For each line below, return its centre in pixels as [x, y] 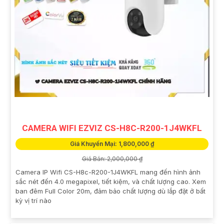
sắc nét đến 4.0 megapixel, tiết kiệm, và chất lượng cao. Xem [111, 182]
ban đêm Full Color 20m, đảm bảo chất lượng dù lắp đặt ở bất [110, 191]
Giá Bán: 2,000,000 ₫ [112, 159]
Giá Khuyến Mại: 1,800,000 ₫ [112, 144]
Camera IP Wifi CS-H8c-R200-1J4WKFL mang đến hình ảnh [108, 172]
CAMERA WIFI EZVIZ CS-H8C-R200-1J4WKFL [112, 128]
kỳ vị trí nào [33, 201]
